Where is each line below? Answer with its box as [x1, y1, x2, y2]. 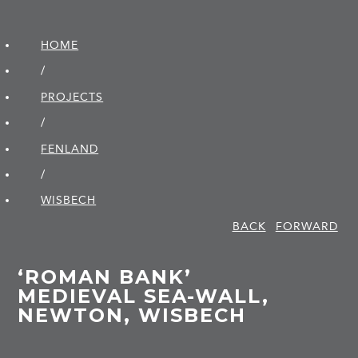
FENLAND [41, 141, 99, 156]
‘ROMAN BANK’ [18, 265, 193, 289]
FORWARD [275, 219, 338, 233]
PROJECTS [41, 89, 104, 104]
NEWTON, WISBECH [18, 304, 247, 328]
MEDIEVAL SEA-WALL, [18, 284, 270, 308]
